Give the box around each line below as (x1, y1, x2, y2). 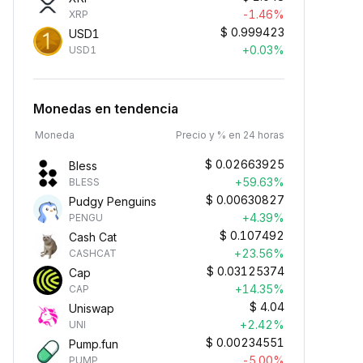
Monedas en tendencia (33, 100, 178, 117)
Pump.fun (69, 337, 118, 351)
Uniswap (69, 301, 114, 315)
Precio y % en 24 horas (176, 129, 284, 141)
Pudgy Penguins (69, 194, 156, 208)
